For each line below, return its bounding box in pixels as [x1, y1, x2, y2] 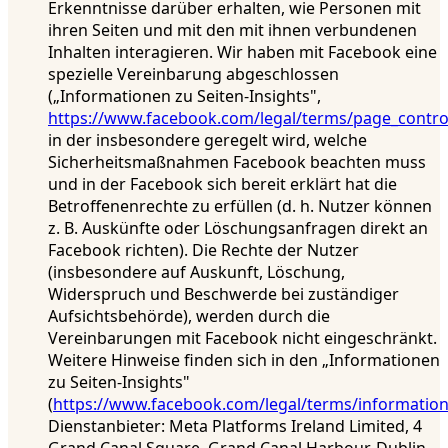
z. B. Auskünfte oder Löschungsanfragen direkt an [48, 217, 428, 240]
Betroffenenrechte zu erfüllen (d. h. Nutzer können [48, 195, 432, 218]
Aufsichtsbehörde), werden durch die [48, 305, 330, 328]
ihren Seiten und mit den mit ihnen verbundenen [48, 19, 417, 42]
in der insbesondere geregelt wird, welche [48, 129, 367, 152]
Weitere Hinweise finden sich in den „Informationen [48, 349, 440, 372]
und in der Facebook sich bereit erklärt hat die [48, 173, 397, 196]
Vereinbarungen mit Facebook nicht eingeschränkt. [48, 327, 437, 350]
